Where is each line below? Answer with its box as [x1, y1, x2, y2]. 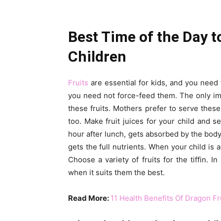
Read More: [68, 193, 110, 203]
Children [68, 48, 126, 65]
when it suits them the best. [68, 168, 165, 178]
